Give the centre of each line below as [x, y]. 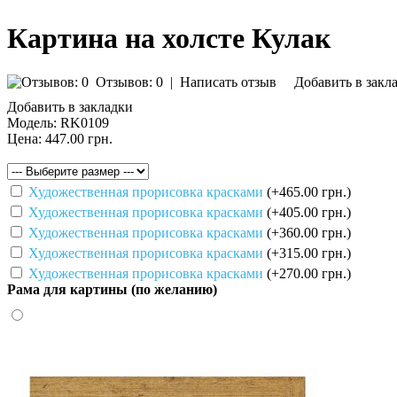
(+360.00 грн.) [309, 232]
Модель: [32, 122]
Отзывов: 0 [129, 82]
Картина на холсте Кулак [169, 39]
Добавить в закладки [70, 106]
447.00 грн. [77, 138]
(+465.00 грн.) [309, 191]
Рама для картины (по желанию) [112, 289]
